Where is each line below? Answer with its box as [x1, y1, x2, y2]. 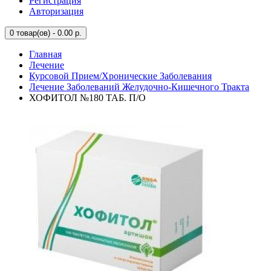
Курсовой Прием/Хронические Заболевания [29, 71, 212, 81]
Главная [29, 49, 62, 59]
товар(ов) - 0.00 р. [14, 28, 82, 38]
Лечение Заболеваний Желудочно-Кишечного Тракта [29, 82, 249, 92]
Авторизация [29, 6, 83, 16]
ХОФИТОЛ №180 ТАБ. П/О [29, 93, 146, 103]
